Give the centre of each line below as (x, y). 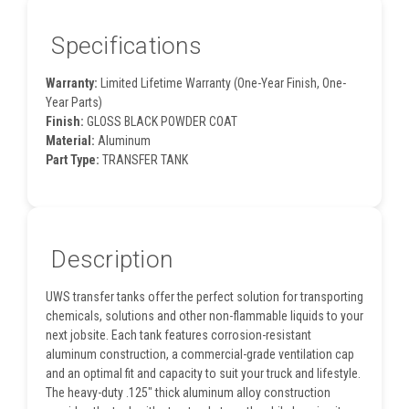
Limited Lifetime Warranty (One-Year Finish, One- (222, 84)
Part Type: (73, 160)
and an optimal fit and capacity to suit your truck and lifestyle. (203, 373)
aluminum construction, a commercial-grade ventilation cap (200, 354)
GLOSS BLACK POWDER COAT (161, 122)
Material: (70, 141)
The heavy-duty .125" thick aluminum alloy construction (188, 392)
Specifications (124, 46)
